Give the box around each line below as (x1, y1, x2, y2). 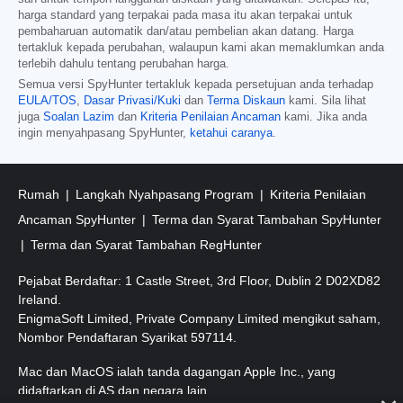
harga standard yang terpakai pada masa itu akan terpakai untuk (18, 8, 353, 22)
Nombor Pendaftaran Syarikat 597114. (18, 330, 237, 345)
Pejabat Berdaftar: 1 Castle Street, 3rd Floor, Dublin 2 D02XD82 (18, 273, 381, 289)
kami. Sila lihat (285, 94, 366, 107)
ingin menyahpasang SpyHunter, (18, 126, 190, 139)
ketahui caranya (190, 126, 273, 139)
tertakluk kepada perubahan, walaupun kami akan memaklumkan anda (18, 40, 384, 54)
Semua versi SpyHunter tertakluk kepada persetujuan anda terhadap (18, 77, 373, 91)
